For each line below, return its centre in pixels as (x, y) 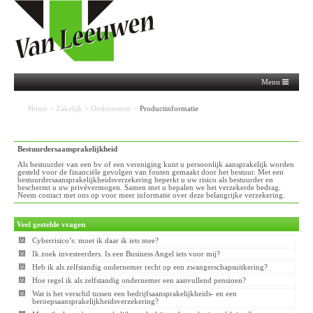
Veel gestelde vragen (51, 225)
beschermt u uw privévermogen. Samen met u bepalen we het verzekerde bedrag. (149, 188)
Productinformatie (169, 109)
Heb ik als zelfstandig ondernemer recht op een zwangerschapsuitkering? (150, 267)
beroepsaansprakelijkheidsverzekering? (96, 301)
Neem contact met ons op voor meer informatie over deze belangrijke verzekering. (151, 195)
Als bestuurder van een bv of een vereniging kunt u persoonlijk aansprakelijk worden (156, 165)
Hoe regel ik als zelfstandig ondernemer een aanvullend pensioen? (139, 281)
